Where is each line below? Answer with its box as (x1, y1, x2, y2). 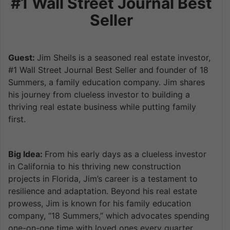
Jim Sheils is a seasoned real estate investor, (37, 52, 210, 63)
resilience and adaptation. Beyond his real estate (8, 186, 197, 196)
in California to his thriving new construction (8, 161, 181, 171)
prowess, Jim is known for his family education (8, 198, 191, 208)
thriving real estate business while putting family (8, 102, 196, 112)
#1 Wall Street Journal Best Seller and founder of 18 (8, 65, 208, 75)
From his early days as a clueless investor (45, 149, 206, 159)
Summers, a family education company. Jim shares (8, 77, 205, 87)
